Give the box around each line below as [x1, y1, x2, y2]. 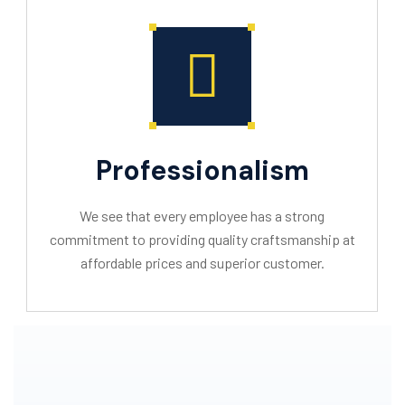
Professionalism [95, 153, 309, 188]
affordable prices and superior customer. [80, 254, 325, 271]
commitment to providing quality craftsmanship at [49, 231, 355, 248]
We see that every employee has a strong [80, 207, 325, 224]
